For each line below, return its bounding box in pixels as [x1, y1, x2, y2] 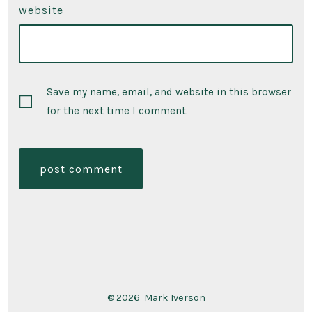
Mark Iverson [143, 292, 205, 304]
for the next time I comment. [46, 104, 188, 117]
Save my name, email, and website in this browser [46, 85, 291, 98]
